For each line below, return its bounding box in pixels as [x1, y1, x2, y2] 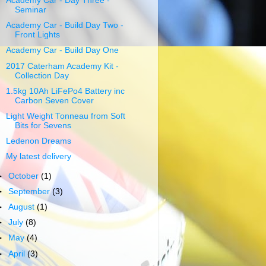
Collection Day [14, 71, 69, 80]
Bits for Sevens [14, 121, 71, 130]
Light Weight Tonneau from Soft [5, 111, 125, 121]
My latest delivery [5, 152, 71, 161]
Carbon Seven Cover [14, 96, 94, 105]
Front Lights [14, 30, 60, 40]
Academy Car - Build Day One [5, 46, 119, 55]
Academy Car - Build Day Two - [5, 21, 123, 30]
